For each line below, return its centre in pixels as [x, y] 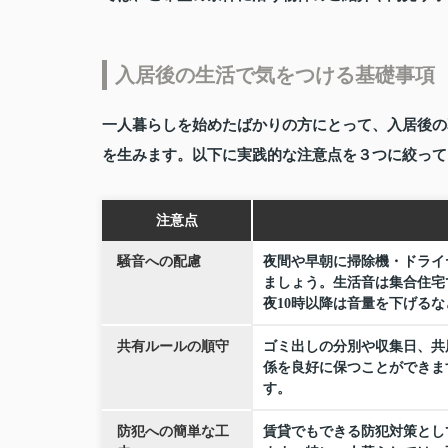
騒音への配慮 [159, 262]
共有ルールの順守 [173, 347]
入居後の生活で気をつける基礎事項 [275, 75]
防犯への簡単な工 [173, 432]
